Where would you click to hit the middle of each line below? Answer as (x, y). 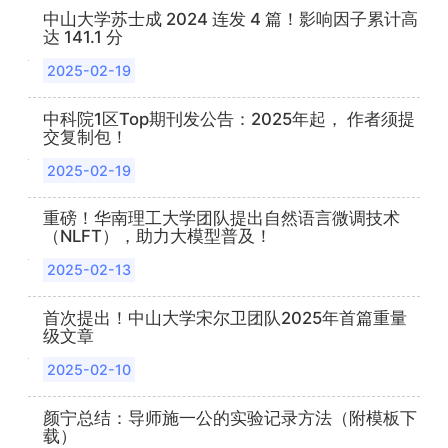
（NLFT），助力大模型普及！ (158, 236)
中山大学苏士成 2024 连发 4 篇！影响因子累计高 (231, 19)
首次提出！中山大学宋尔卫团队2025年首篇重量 (225, 317)
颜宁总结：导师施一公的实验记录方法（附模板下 (230, 417)
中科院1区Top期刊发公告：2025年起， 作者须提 (229, 118)
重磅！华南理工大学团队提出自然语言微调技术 (222, 218)
